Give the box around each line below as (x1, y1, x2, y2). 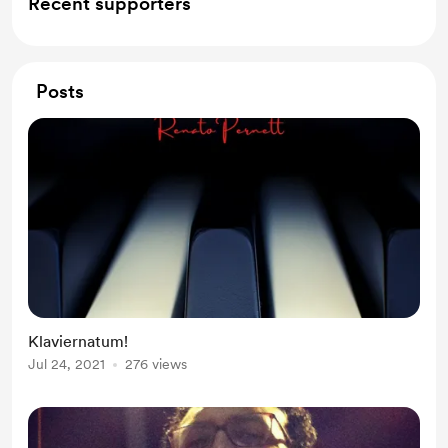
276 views (125, 356, 187, 372)
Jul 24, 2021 (28, 356, 105, 372)
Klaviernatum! (28, 332, 128, 351)
